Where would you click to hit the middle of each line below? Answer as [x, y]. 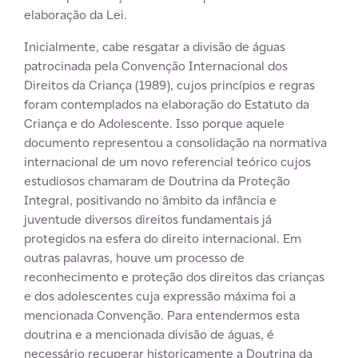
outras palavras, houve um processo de [134, 258]
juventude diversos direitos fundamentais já [148, 219]
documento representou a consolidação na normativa [175, 143]
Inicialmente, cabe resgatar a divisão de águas [155, 47]
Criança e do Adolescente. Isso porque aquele [154, 123]
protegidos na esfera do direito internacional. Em [163, 239]
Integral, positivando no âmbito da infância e [150, 200]
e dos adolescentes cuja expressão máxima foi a [160, 296]
